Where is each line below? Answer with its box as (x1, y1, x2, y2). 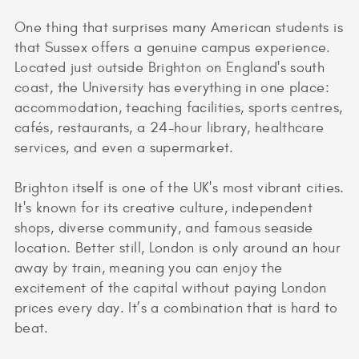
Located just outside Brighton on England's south (14, 58, 325, 76)
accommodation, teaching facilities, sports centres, (14, 99, 343, 116)
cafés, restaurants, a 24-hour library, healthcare (14, 119, 325, 136)
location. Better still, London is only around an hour (14, 239, 341, 256)
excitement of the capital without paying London (14, 279, 327, 296)
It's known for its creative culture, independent (14, 199, 313, 216)
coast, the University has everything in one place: (14, 79, 329, 96)
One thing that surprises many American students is (14, 18, 343, 36)
